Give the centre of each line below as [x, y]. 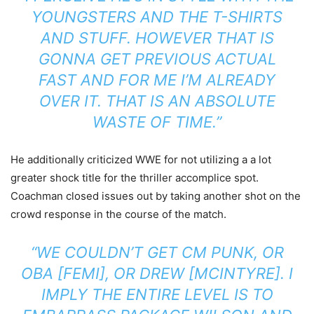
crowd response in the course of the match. [118, 214]
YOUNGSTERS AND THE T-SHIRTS [157, 17]
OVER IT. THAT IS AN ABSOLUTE [157, 101]
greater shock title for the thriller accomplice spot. [135, 178]
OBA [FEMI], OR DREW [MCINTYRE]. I [157, 274]
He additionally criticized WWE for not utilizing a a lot [141, 160]
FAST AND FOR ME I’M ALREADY [157, 80]
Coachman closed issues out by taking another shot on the [156, 196]
